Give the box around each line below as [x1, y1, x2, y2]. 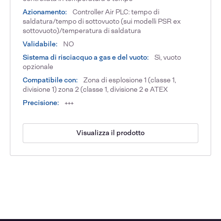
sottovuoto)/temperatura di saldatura [23, 26, 142, 35]
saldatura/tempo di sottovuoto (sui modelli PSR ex [23, 16, 181, 26]
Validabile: [23, 39, 58, 48]
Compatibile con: [23, 75, 78, 84]
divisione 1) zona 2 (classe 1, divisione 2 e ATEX [23, 84, 168, 94]
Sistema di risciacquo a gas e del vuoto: [23, 52, 149, 62]
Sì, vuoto [153, 52, 182, 62]
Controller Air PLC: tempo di [71, 7, 160, 16]
